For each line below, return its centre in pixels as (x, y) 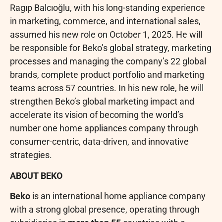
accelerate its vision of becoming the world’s (97, 115)
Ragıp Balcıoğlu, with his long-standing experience (108, 8)
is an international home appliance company (119, 196)
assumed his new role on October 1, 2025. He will (106, 35)
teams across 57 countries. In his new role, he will (107, 88)
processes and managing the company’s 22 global (108, 61)
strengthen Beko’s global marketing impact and (102, 102)
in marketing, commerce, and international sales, (105, 21)
